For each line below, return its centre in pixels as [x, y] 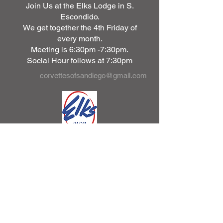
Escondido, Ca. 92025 [75, 151]
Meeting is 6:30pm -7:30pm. [80, 50]
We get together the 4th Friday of [80, 28]
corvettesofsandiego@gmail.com [93, 75]
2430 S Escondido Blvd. [79, 142]
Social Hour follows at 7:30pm [80, 60]
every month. [80, 39]
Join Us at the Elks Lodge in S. [80, 6]
